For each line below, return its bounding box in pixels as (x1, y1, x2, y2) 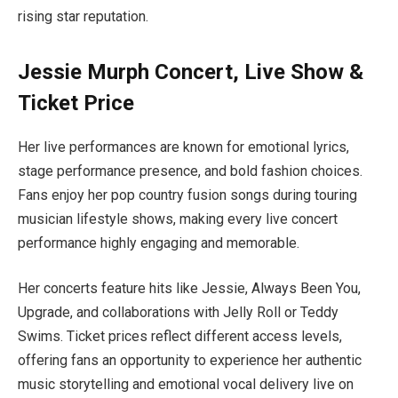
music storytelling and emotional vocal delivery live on (18, 376, 354, 394)
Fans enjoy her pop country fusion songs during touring (18, 186, 357, 203)
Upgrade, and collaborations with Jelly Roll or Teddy (18, 304, 338, 322)
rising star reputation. (18, 7, 148, 25)
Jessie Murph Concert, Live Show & (18, 59, 363, 84)
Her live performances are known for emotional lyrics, (18, 138, 349, 155)
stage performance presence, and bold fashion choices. (18, 162, 362, 179)
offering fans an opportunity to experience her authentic (18, 352, 362, 370)
